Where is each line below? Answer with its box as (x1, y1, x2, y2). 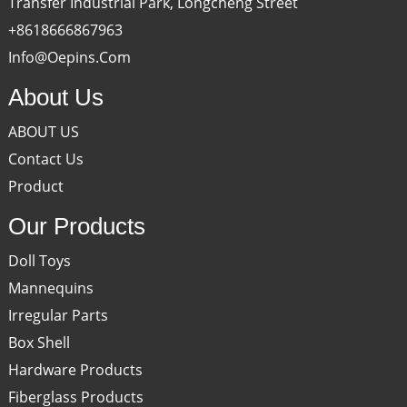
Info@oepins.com (7, 46, 131, 67)
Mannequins (7, 277, 94, 298)
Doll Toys (7, 250, 71, 271)
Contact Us (7, 148, 84, 169)
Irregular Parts (7, 304, 108, 325)
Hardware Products (7, 359, 143, 380)
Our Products (7, 212, 145, 240)
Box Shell (7, 332, 70, 352)
